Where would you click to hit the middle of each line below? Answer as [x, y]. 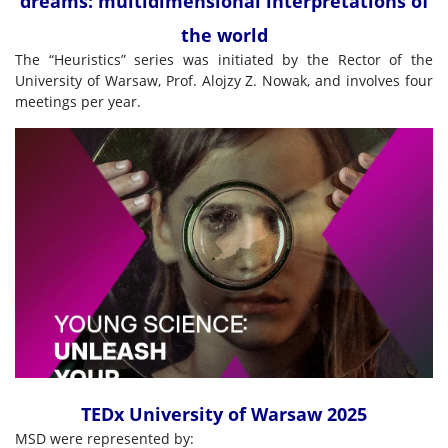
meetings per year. [78, 101]
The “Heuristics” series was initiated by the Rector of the [224, 59]
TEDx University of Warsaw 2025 [224, 414]
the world [224, 35]
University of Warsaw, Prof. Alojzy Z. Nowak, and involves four [224, 80]
